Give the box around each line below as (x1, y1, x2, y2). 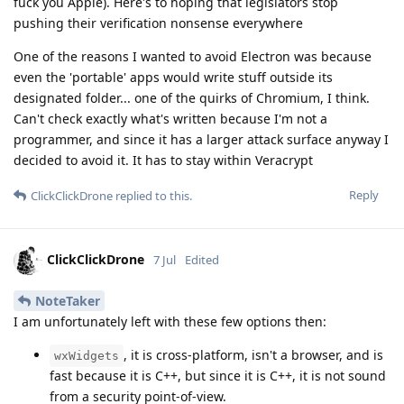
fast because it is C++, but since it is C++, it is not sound (50, 366, 386, 384)
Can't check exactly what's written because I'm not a (14, 110, 327, 128)
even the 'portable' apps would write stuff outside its (14, 69, 333, 87)
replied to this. (113, 188, 192, 205)
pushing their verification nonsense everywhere (14, 14, 303, 32)
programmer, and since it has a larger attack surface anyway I (14, 131, 389, 149)
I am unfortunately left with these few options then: (14, 312, 326, 330)
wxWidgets (54, 348, 119, 363)
